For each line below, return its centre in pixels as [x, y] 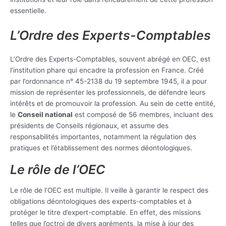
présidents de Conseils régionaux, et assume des [89, 125]
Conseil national [45, 114]
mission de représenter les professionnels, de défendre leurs [108, 92]
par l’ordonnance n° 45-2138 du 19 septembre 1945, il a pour [108, 81]
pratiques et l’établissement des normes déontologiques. [101, 148]
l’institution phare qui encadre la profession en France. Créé [107, 70]
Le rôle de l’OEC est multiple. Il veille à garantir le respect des [109, 190]
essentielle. [28, 11]
